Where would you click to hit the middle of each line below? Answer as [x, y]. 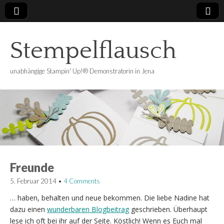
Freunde [32, 167]
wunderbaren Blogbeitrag [88, 209]
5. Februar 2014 [33, 181]
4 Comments [82, 181]
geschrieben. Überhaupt [168, 209]
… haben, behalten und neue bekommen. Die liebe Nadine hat [110, 197]
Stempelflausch [93, 51]
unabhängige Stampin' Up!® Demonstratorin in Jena [82, 71]
